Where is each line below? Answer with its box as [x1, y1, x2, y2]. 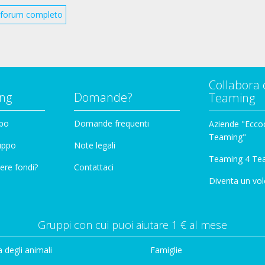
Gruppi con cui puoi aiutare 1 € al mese [38, 217, 227, 232]
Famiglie [150, 244, 182, 256]
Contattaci [74, 161, 114, 173]
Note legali [74, 139, 115, 151]
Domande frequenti [74, 117, 149, 129]
